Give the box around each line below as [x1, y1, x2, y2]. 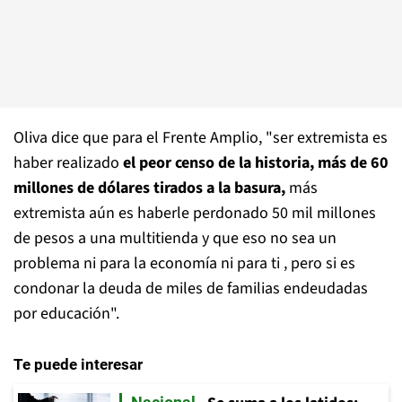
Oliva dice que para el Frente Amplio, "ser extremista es [13, 127, 388, 149]
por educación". [13, 302, 119, 325]
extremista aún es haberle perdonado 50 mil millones [13, 202, 376, 224]
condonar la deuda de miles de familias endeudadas [13, 277, 368, 300]
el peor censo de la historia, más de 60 [123, 152, 389, 174]
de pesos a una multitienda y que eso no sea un [13, 227, 336, 249]
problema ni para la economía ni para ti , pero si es [13, 252, 355, 275]
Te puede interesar [13, 355, 143, 373]
